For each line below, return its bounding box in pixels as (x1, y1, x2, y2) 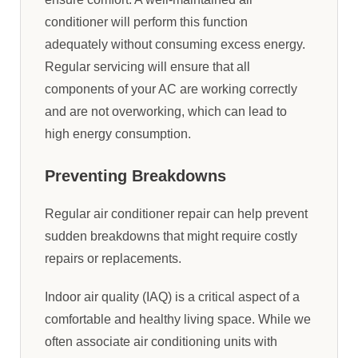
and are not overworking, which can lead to (45, 104, 287, 118)
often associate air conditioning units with (45, 334, 277, 348)
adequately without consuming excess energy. (45, 37, 305, 51)
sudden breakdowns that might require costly (45, 229, 297, 243)
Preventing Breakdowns (45, 166, 226, 185)
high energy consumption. (45, 126, 191, 141)
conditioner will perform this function (45, 14, 248, 29)
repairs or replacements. (45, 251, 181, 265)
